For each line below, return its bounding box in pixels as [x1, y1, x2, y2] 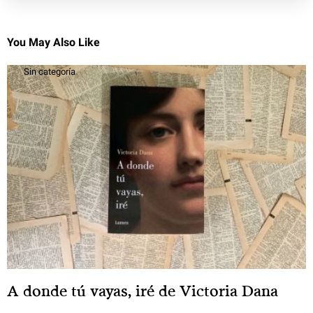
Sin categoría [24, 66, 75, 78]
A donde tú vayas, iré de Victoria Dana [7, 281, 278, 300]
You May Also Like [7, 36, 100, 50]
